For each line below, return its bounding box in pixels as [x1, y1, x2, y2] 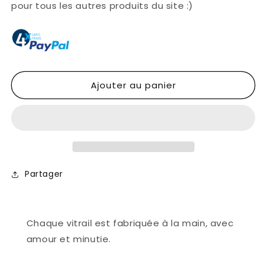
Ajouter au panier [90, 78, 176, 91]
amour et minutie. [26, 233, 111, 246]
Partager [25, 168, 63, 180]
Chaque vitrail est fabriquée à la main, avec [26, 217, 234, 230]
